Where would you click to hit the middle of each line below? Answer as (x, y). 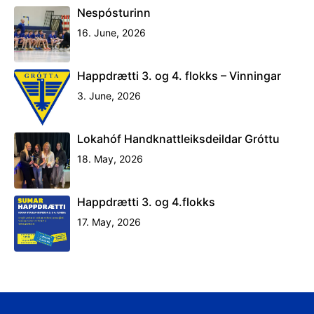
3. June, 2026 (109, 95)
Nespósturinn (114, 12)
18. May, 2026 (110, 158)
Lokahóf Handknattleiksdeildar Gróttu (178, 138)
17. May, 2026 (109, 221)
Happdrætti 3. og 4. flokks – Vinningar (179, 75)
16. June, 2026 (111, 32)
